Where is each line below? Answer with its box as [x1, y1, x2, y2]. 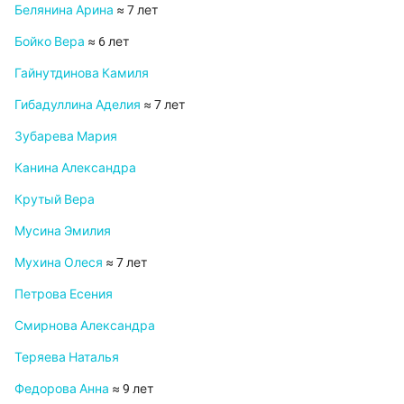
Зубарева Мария [14, 129, 117, 144]
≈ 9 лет [109, 381, 153, 397]
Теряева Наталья [14, 350, 119, 365]
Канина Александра [14, 161, 136, 176]
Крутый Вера [14, 192, 95, 207]
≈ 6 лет [85, 34, 129, 50]
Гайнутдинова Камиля [14, 66, 149, 81]
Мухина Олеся [14, 255, 103, 271]
